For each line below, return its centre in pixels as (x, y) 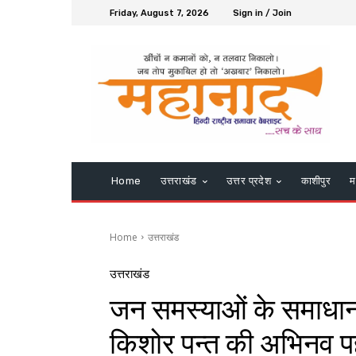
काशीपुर (316, 180)
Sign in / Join (262, 13)
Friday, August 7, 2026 (159, 13)
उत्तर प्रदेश (249, 180)
